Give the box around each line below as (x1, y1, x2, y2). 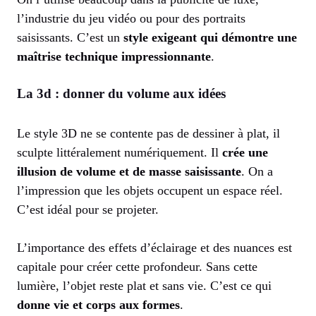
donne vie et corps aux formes (17, 297, 180, 312)
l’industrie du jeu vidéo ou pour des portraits (17, 11, 245, 25)
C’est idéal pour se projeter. (17, 202, 159, 217)
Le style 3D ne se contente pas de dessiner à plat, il (17, 126, 280, 140)
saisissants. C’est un (17, 30, 123, 44)
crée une (222, 145, 268, 159)
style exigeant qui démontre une (123, 30, 297, 44)
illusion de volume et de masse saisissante (17, 164, 241, 178)
